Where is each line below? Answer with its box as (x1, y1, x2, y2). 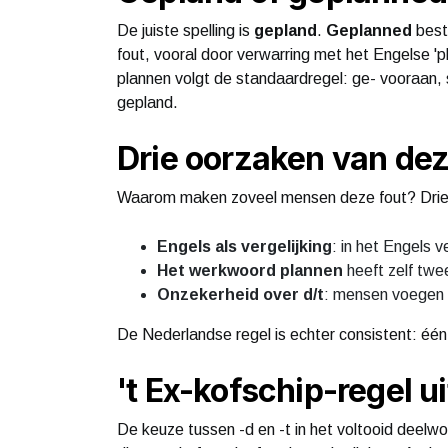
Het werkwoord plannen (157, 261, 343, 279)
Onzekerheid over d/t (157, 285, 324, 303)
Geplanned (326, 21, 412, 39)
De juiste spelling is (117, 21, 254, 39)
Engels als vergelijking (157, 237, 332, 255)
